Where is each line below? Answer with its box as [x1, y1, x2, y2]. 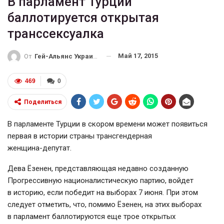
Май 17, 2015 [118, 52, 158, 60]
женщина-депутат [7, 143, 70, 152]
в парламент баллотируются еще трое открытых [7, 211, 175, 221]
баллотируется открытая [7, 10, 159, 25]
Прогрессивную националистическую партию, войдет [7, 175, 193, 185]
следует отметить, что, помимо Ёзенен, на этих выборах [7, 199, 201, 209]
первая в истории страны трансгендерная [7, 131, 152, 140]
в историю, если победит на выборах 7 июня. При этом [7, 187, 198, 197]
